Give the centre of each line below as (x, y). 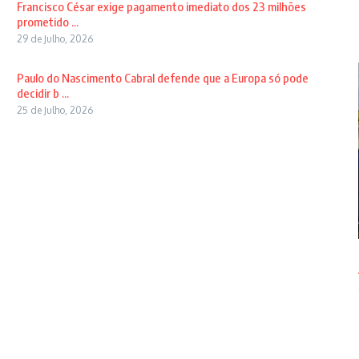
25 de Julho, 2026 (54, 110)
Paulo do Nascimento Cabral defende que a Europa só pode (162, 78)
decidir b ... (42, 93)
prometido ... (47, 22)
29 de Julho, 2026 (54, 39)
